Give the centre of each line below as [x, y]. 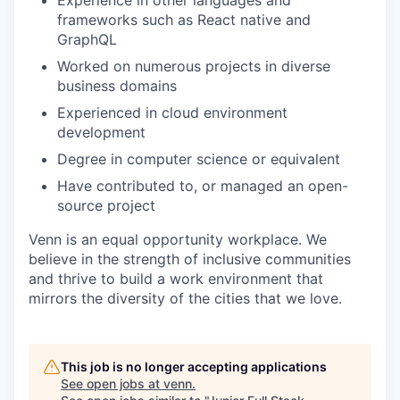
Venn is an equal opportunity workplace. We [178, 239]
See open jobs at [112, 383]
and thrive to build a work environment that [176, 278]
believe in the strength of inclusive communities [190, 258]
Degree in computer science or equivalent [199, 158]
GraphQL [87, 39]
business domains [117, 85]
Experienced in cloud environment [172, 112]
